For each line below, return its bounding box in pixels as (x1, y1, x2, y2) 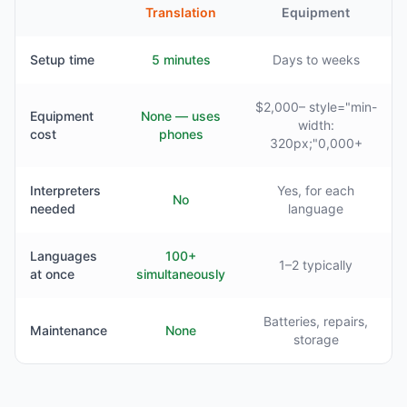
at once (30, 266, 74, 283)
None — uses (141, 108, 221, 124)
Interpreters (30, 183, 101, 199)
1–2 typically (279, 257, 352, 273)
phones (158, 126, 203, 143)
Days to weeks (272, 52, 360, 68)
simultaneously (136, 266, 225, 283)
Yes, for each (277, 183, 354, 199)
